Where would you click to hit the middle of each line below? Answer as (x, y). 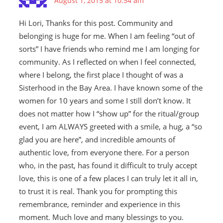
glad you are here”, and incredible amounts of (97, 140)
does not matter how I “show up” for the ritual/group (109, 114)
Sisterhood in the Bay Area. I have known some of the (111, 88)
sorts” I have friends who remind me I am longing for (109, 49)
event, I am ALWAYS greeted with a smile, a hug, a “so (110, 127)
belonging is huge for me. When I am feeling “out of (107, 36)
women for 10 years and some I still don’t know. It (105, 101)
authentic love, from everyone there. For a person (104, 153)
